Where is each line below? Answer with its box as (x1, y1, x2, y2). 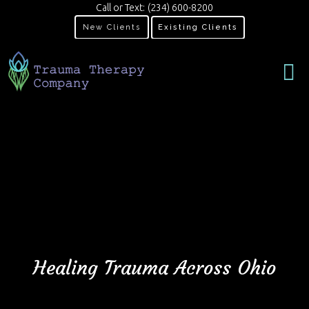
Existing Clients (158, 23, 238, 32)
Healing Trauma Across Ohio (33, 256, 276, 280)
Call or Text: (96, 2, 145, 13)
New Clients (83, 23, 141, 32)
